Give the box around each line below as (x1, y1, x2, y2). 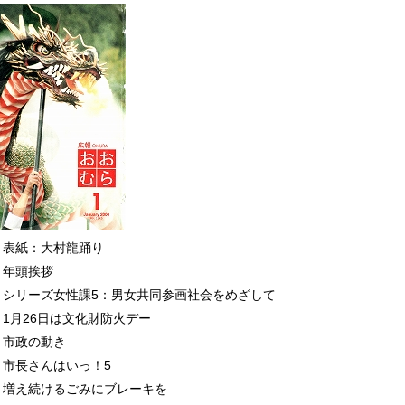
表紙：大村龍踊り (2, 240, 104, 256)
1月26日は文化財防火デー (2, 311, 151, 326)
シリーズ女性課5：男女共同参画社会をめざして (2, 287, 276, 303)
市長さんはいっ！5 (2, 358, 111, 373)
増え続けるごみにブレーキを (2, 381, 167, 397)
